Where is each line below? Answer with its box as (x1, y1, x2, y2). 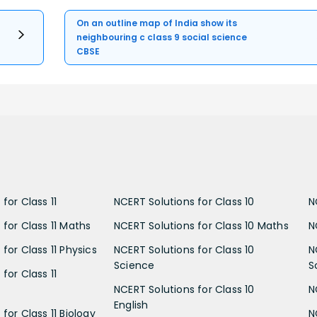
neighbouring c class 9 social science (76, 30, 248, 43)
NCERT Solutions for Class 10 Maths (114, 218, 289, 233)
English (114, 297, 149, 312)
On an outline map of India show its (76, 16, 238, 29)
